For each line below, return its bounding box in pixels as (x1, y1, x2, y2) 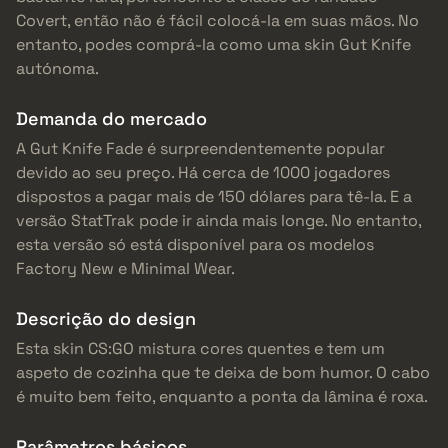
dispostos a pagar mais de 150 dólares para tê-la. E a (16, 186, 412, 208)
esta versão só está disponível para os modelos (16, 234, 374, 256)
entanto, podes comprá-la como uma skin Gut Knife (16, 34, 411, 56)
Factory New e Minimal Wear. (16, 258, 235, 280)
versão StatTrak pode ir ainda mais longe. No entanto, (16, 210, 421, 232)
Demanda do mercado (16, 107, 207, 131)
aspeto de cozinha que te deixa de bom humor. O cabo (16, 362, 430, 384)
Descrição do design (16, 307, 196, 331)
